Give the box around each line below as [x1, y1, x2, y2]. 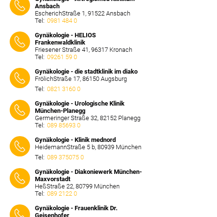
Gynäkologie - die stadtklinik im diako [35, 68, 138, 75]
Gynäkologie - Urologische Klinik [35, 100, 124, 107]
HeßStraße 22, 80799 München [35, 183, 120, 190]
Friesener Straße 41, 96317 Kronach [35, 46, 132, 53]
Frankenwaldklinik [35, 39, 85, 46]
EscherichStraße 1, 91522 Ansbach [35, 10, 130, 17]
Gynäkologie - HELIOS [35, 31, 96, 39]
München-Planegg [35, 107, 85, 114]
